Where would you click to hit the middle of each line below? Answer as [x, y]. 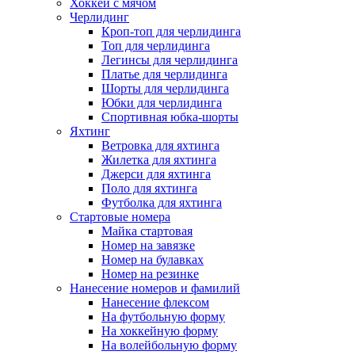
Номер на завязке [148, 245]
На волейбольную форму [169, 345]
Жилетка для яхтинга [159, 159]
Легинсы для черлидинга [170, 59]
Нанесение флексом [155, 302]
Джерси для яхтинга [156, 174]
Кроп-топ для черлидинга [171, 31]
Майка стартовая [147, 231]
